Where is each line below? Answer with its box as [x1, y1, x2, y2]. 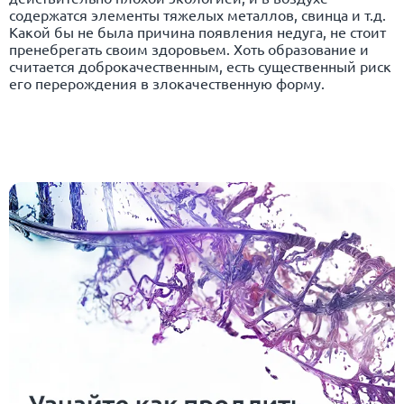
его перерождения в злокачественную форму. [9, 73, 325, 92]
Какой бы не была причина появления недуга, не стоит [9, 22, 386, 41]
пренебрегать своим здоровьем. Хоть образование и [9, 39, 369, 58]
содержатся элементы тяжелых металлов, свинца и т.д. [9, 5, 386, 23]
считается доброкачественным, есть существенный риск [9, 56, 391, 75]
